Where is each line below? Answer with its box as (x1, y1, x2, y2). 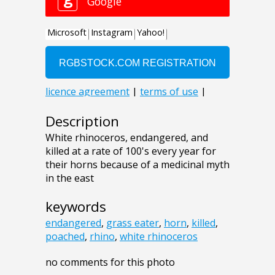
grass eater (106, 216, 159, 230)
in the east (45, 171, 94, 185)
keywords (45, 197, 106, 217)
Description (45, 112, 119, 131)
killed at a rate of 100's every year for (45, 144, 216, 158)
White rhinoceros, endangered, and (45, 131, 208, 145)
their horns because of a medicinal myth (45, 158, 230, 172)
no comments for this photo (45, 255, 175, 269)
